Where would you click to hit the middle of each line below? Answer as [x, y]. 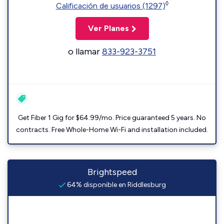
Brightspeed [112, 172]
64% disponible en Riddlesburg [115, 185]
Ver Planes [108, 28]
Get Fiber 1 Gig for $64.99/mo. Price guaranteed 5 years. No [112, 118]
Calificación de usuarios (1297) [110, 6]
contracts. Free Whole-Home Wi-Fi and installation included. [112, 130]
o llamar [85, 51]
